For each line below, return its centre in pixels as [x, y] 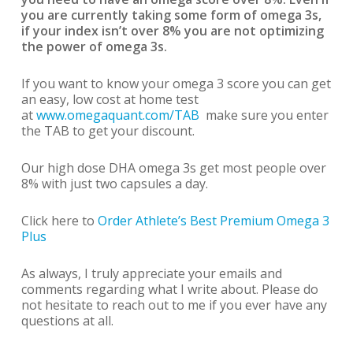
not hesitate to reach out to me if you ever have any [174, 305]
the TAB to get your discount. [108, 131]
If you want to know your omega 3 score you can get [176, 84]
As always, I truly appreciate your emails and [151, 273]
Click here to [59, 221]
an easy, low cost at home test [110, 99]
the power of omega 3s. [94, 46]
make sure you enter [264, 115]
